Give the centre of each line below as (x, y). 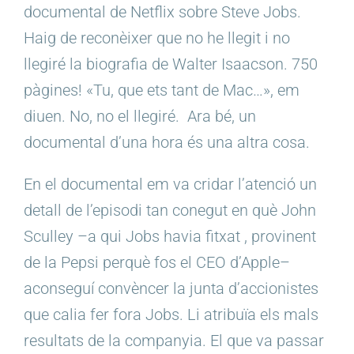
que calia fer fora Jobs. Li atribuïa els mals (171, 315)
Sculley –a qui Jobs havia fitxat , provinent (170, 237)
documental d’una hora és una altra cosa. (167, 143)
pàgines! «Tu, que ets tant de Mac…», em (162, 90)
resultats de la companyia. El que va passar (174, 341)
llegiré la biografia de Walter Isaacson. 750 (171, 64)
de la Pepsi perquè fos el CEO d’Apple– (157, 263)
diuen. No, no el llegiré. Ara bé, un (140, 117)
